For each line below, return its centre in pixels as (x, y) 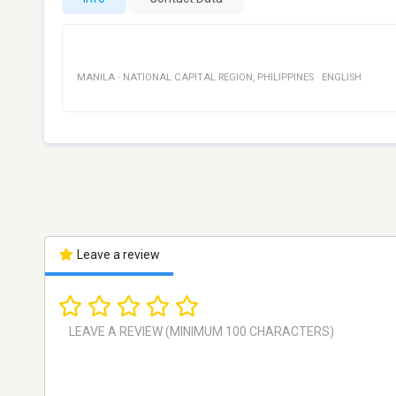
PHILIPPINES (286, 77)
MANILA (96, 77)
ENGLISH (342, 77)
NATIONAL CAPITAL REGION (188, 77)
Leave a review (117, 254)
